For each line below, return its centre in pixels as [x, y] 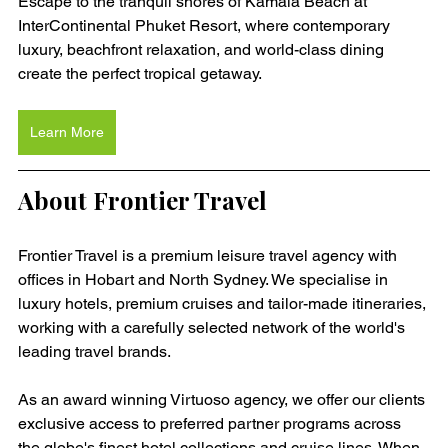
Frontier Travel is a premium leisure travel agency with [209, 256]
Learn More [67, 132]
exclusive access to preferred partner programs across [211, 424]
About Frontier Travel [142, 200]
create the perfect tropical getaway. [140, 74]
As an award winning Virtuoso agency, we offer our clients [223, 400]
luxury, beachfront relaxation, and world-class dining [203, 50]
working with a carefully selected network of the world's [213, 328]
